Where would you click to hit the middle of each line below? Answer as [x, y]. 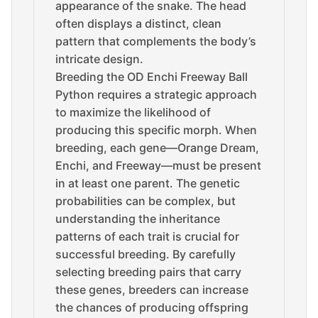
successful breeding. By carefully [146, 254]
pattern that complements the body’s [156, 41]
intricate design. [99, 59]
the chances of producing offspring [152, 307]
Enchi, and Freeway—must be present [158, 165]
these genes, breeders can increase [152, 290]
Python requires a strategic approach [156, 94]
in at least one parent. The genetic [148, 183]
